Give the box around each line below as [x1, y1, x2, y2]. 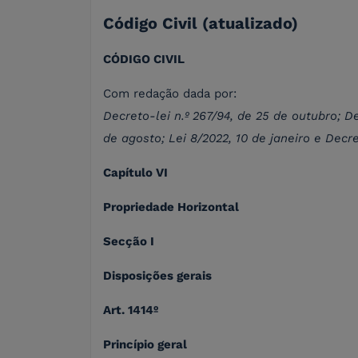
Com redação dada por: [103, 86, 237, 101]
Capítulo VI [103, 165, 168, 181]
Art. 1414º [103, 303, 158, 318]
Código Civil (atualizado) [103, 14, 298, 34]
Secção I [103, 234, 154, 249]
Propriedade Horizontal [103, 200, 239, 215]
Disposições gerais [103, 268, 212, 284]
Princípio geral [103, 337, 187, 352]
